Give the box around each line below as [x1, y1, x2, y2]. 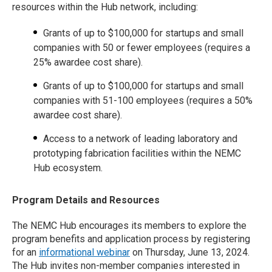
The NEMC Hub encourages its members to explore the [12, 220, 246, 231]
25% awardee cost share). [33, 56, 145, 68]
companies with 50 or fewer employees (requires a [33, 42, 250, 53]
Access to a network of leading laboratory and [43, 133, 237, 144]
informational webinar [39, 246, 130, 258]
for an [12, 246, 39, 258]
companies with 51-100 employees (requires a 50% [33, 95, 253, 106]
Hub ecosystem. [33, 162, 105, 174]
